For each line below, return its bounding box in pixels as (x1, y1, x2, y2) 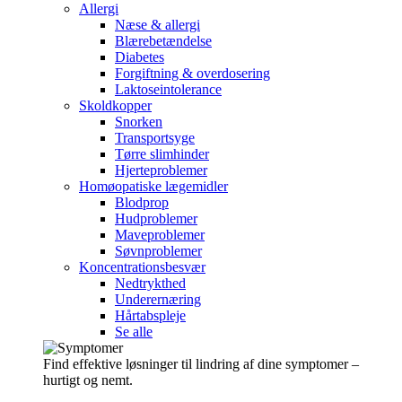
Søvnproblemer (115, 242, 202, 258)
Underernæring (115, 291, 201, 307)
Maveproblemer (115, 226, 205, 242)
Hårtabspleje (115, 307, 186, 323)
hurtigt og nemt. (43, 371, 133, 388)
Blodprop (115, 194, 169, 210)
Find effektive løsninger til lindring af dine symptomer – (43, 355, 359, 371)
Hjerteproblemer (115, 162, 207, 178)
